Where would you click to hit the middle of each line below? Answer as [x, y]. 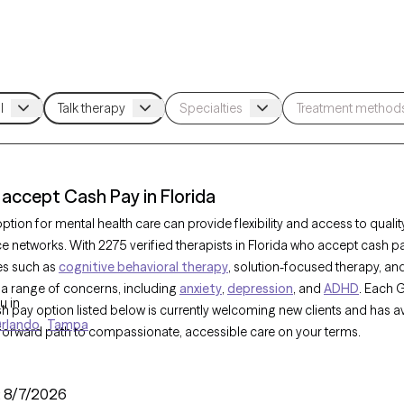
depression [260, 289]
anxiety [201, 289]
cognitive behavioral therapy [143, 267]
